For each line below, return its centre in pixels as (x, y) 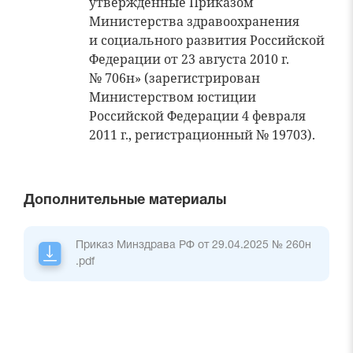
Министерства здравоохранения (194, 21)
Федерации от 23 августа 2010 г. (189, 59)
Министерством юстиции (173, 97)
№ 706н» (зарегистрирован (175, 78)
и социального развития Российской (207, 40)
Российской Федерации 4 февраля (197, 116)
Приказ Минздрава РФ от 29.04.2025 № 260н (193, 245)
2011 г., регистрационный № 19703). (202, 135)
